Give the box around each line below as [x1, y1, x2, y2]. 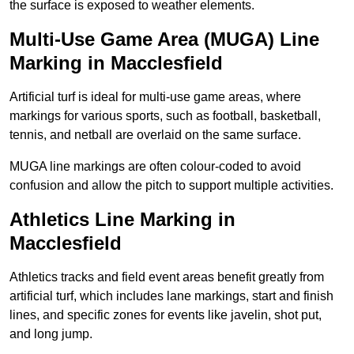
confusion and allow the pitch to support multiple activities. [9, 179, 333, 193]
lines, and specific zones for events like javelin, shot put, [9, 308, 322, 322]
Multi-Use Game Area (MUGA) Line [9, 28, 319, 51]
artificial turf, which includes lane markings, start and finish [9, 289, 333, 303]
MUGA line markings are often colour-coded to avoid [9, 160, 301, 174]
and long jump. [9, 327, 92, 341]
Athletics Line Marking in [9, 209, 235, 231]
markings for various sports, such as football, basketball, [9, 109, 321, 123]
